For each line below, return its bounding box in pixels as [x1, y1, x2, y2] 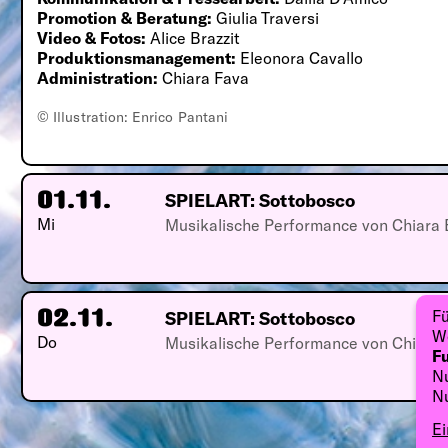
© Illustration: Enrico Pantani [37, 107, 229, 125]
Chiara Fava [158, 67, 250, 87]
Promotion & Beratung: [37, 7, 217, 27]
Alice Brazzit [150, 27, 245, 47]
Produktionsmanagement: [37, 47, 237, 67]
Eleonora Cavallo [236, 47, 368, 67]
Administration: [37, 67, 159, 87]
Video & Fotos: [37, 27, 151, 47]
